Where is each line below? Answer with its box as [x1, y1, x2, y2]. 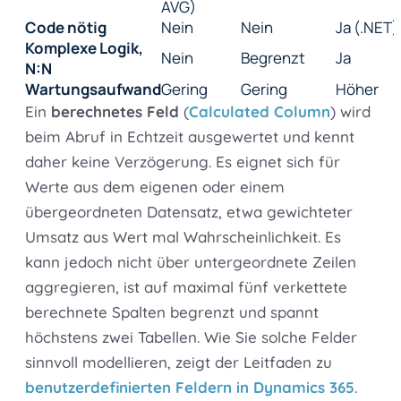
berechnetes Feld [51, 102, 179, 122]
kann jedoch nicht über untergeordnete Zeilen [25, 252, 356, 272]
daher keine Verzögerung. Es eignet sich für [25, 152, 340, 172]
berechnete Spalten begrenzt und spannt [25, 303, 319, 322]
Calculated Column [189, 102, 330, 122]
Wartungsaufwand [25, 79, 161, 100]
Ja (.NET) [336, 17, 398, 38]
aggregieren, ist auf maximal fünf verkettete [25, 277, 347, 297]
